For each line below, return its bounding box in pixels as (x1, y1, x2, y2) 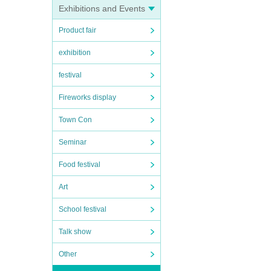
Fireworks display (59, 93, 116, 102)
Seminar (59, 138, 87, 146)
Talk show (59, 227, 91, 236)
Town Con (59, 116, 92, 124)
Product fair (59, 26, 96, 34)
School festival (59, 205, 106, 214)
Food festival (59, 160, 100, 169)
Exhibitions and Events (59, 4, 145, 13)
